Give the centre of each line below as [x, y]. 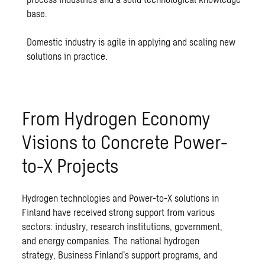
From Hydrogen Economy [116, 118]
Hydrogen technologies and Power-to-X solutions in [121, 198]
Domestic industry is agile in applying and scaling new [131, 42]
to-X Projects [70, 165]
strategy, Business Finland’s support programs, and [120, 255]
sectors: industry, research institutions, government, [122, 227]
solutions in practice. [67, 56]
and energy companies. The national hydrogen [111, 241]
